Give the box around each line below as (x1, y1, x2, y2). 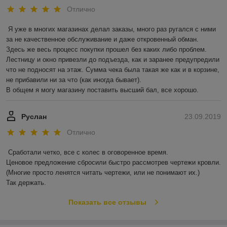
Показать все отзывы (68, 198, 146, 207)
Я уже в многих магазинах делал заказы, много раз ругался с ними (8, 25, 216, 33)
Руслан (21, 112, 47, 121)
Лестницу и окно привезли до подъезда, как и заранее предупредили (6, 55, 219, 63)
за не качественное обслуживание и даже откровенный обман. (6, 35, 199, 43)
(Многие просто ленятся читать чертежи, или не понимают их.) (6, 169, 200, 177)
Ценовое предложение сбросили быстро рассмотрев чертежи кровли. (6, 159, 221, 167)
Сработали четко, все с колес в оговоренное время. (8, 148, 168, 157)
